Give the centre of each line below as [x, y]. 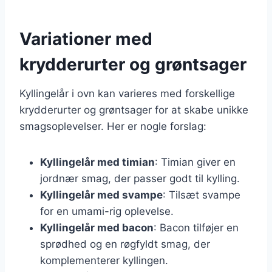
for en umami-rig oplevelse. [107, 211]
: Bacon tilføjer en [196, 227]
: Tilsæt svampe [202, 195]
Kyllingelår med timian [97, 162]
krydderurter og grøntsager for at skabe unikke [134, 110]
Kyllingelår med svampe [101, 195]
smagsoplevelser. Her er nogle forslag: [113, 126]
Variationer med [86, 39]
